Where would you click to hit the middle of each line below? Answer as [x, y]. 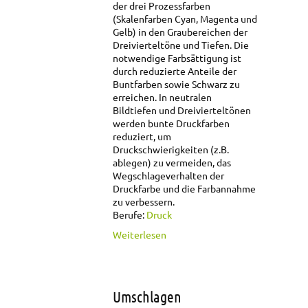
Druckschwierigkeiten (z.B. [171, 149]
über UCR [187, 233]
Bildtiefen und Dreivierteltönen [182, 110]
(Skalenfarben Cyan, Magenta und [185, 18]
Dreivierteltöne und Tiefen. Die [181, 44]
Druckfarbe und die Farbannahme [184, 188]
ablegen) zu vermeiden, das [172, 162]
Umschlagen [147, 297]
